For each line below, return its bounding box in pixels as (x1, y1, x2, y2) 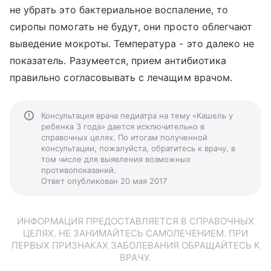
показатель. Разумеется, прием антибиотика (10, 54, 226, 67)
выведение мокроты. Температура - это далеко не (10, 38, 255, 50)
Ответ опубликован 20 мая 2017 (41, 176, 167, 186)
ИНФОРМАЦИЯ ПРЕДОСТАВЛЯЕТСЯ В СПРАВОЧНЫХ (17, 215, 254, 227)
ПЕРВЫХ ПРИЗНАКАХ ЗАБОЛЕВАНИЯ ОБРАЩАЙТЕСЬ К (11, 240, 260, 251)
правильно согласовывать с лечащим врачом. (10, 71, 232, 83)
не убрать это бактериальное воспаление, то (10, 4, 229, 16)
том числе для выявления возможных (41, 154, 191, 164)
